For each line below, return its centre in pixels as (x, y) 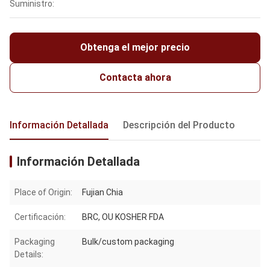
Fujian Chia (102, 193)
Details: (29, 255)
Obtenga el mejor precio (135, 48)
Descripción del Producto (179, 125)
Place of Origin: (43, 193)
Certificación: (40, 217)
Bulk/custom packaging (128, 242)
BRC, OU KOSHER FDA (123, 217)
